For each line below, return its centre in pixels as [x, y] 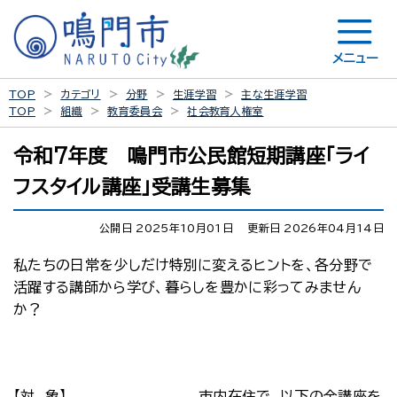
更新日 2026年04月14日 [315, 228]
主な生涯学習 [274, 94]
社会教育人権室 [226, 111]
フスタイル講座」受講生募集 [132, 187]
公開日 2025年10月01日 [166, 228]
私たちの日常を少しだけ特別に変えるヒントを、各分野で [193, 265]
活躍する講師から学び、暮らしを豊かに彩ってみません [187, 287]
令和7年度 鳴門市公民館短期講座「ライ [191, 156]
